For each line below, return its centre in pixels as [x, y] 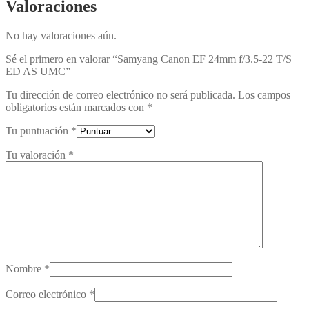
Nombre [25, 268]
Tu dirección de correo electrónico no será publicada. [120, 94]
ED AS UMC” [38, 71]
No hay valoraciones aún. [61, 35]
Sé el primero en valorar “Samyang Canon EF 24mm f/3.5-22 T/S [149, 59]
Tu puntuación [38, 130]
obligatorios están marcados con [76, 107]
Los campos [264, 94]
